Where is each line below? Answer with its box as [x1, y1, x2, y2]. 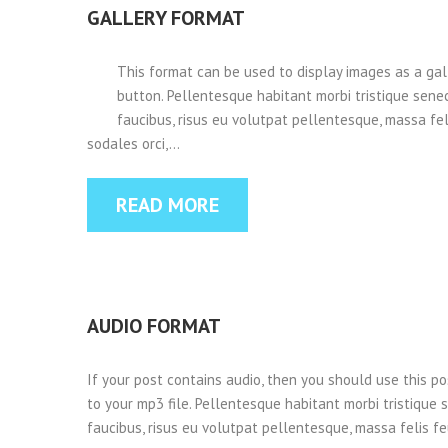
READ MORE [116, 192, 219, 218]
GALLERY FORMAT [87, 4, 245, 31]
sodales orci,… [87, 133, 180, 153]
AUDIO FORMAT [87, 313, 221, 339]
